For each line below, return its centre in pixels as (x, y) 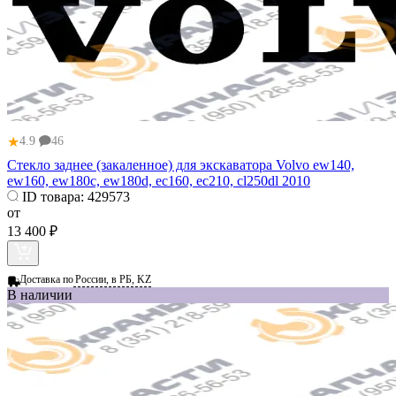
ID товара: (53, 196)
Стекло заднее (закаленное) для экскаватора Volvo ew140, (181, 164)
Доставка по (46, 279)
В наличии (40, 294)
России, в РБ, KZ (113, 279)
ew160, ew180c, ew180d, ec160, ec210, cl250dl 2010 (159, 180)
